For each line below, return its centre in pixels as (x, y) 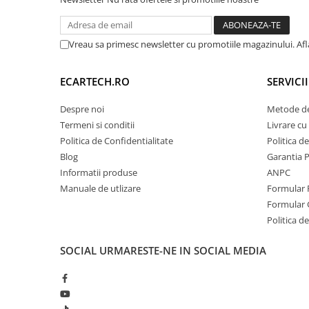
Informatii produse (99, 172)
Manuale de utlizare (100, 188)
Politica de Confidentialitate (117, 140)
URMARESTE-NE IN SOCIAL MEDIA (183, 250)
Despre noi (82, 109)
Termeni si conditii (97, 124)
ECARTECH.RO (95, 81)
